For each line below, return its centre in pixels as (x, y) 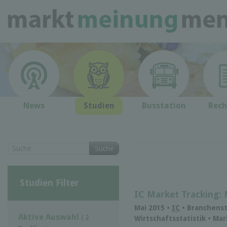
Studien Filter (49, 182)
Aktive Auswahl (50, 217)
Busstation (164, 106)
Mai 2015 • (153, 208)
